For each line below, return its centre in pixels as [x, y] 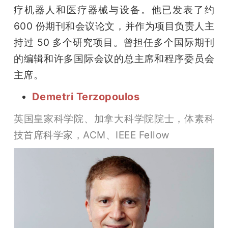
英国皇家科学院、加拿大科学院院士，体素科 [114, 118]
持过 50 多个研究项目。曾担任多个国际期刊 [114, 42]
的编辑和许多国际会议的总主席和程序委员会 [114, 58]
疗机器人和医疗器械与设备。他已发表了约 [114, 9]
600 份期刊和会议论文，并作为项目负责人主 [114, 26]
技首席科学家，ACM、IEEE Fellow [92, 135]
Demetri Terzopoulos [86, 96]
